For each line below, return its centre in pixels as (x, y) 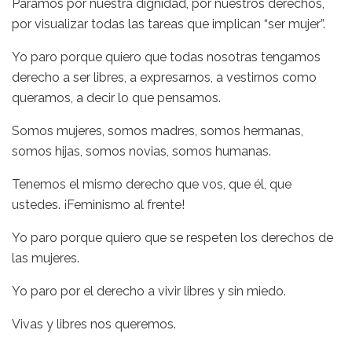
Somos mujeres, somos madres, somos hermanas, (158, 131)
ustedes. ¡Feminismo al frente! (98, 205)
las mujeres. (46, 258)
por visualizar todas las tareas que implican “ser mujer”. (169, 24)
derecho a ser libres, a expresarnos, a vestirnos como (164, 77)
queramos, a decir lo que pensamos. (116, 98)
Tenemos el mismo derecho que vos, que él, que (152, 184)
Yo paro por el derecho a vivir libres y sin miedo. (149, 291)
